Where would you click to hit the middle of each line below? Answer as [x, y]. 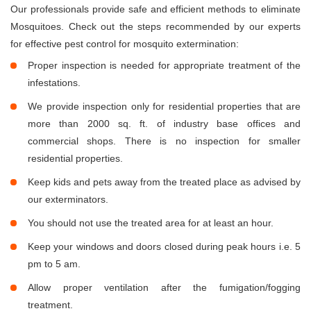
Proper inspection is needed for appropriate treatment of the [164, 66]
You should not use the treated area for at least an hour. [151, 223]
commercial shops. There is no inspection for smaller [164, 141]
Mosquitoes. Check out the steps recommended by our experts [155, 27]
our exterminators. [68, 200]
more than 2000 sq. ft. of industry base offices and [164, 124]
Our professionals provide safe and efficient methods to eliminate [155, 9]
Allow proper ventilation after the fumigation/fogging [164, 288]
